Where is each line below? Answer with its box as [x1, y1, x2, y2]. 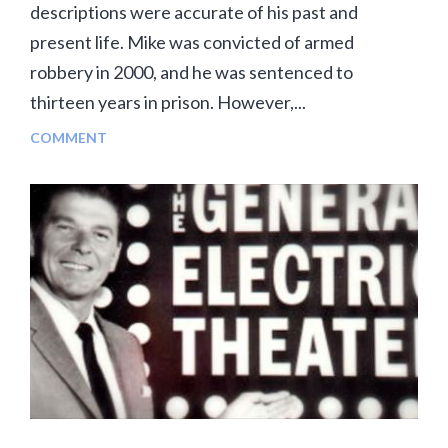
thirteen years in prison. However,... [30, 91, 306, 114]
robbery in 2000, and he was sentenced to [30, 61, 353, 84]
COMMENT [30, 129, 107, 147]
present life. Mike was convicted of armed [30, 31, 354, 54]
